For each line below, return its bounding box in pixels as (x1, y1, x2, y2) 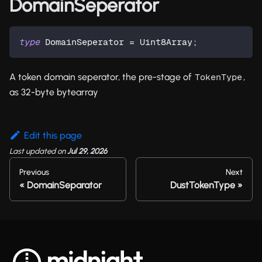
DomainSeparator (27, 180, 102, 191)
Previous (19, 167, 49, 178)
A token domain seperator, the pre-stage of (9, 71, 194, 83)
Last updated (9, 146, 56, 156)
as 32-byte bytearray (9, 87, 98, 98)
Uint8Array (135, 37, 192, 47)
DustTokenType (170, 180, 235, 191)
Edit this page (23, 130, 82, 142)
